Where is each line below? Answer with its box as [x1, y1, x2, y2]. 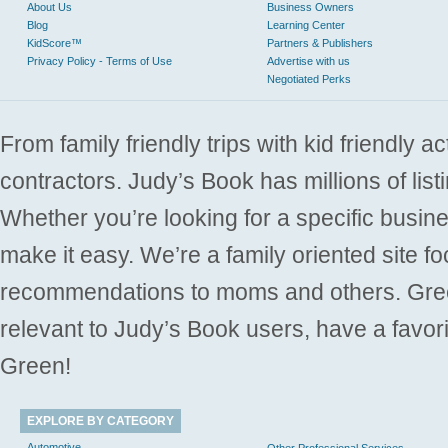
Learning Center [267, 19, 345, 31]
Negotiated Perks [267, 73, 351, 85]
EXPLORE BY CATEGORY [27, 414, 174, 428]
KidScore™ [27, 37, 82, 49]
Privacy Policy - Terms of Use [27, 55, 172, 67]
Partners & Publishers [267, 37, 373, 49]
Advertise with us [267, 55, 350, 67]
